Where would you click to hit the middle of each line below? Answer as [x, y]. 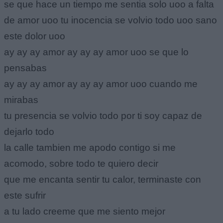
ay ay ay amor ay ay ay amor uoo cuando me [101, 84]
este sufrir [25, 195]
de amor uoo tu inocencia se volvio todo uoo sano [111, 20]
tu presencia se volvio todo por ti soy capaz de [103, 115]
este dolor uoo [35, 36]
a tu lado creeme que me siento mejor [85, 211]
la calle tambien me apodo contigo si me [90, 147]
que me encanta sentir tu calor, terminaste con [103, 179]
